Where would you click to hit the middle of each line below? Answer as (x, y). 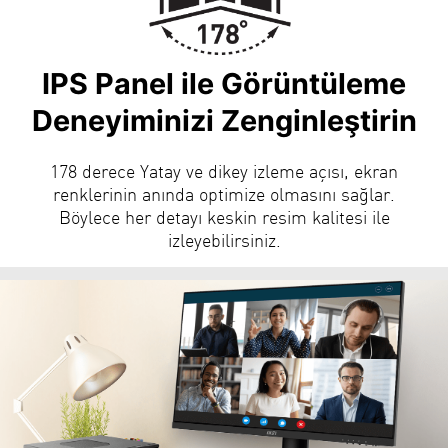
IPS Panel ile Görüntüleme (224, 83)
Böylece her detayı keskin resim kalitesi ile (224, 216)
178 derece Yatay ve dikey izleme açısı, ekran (224, 170)
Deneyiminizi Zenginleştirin (224, 120)
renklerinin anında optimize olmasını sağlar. (224, 193)
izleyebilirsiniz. (224, 239)
